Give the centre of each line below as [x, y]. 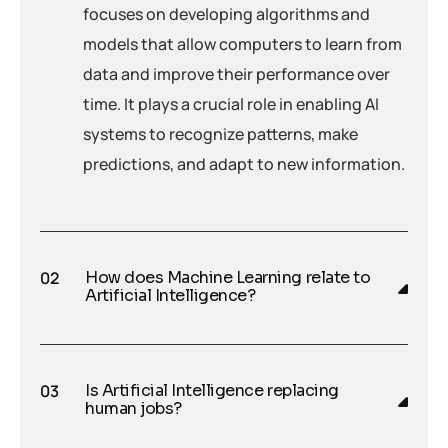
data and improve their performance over [236, 74]
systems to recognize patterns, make [220, 134]
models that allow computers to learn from [242, 44]
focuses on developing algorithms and [226, 14]
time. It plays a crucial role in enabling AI [230, 104]
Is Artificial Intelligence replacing [212, 391]
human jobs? [133, 409]
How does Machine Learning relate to [228, 278]
